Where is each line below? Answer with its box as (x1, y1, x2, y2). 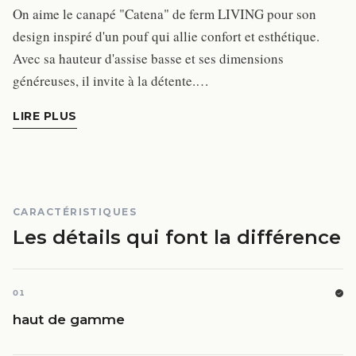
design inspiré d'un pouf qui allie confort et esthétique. (13, 26, 319, 45)
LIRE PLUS (13, 108, 78, 123)
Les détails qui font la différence (13, 225, 341, 249)
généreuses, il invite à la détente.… (13, 71, 209, 90)
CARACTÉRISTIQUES (13, 205, 137, 218)
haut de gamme (13, 311, 125, 327)
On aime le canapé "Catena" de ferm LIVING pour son (13, 4, 316, 23)
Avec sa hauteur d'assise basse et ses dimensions (13, 48, 284, 68)
